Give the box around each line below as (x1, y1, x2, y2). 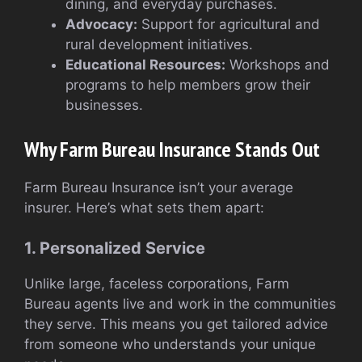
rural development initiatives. (65, 36, 253, 53)
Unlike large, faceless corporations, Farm (24, 276, 289, 293)
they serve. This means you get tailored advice (24, 316, 328, 333)
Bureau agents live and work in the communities (24, 296, 336, 313)
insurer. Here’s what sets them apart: (24, 199, 264, 216)
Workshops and (225, 57, 330, 74)
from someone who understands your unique (24, 336, 316, 353)
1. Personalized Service (24, 238, 205, 259)
